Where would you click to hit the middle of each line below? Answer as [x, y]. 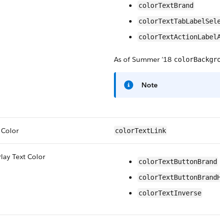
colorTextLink [140, 131]
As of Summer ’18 [144, 59]
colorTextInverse [170, 193]
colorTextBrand [166, 5]
